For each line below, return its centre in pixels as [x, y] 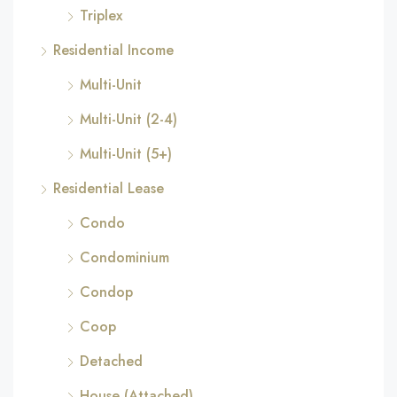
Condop [106, 292]
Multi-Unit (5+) [126, 154]
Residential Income [113, 50]
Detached [111, 361]
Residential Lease [109, 188]
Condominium [125, 257]
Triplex [101, 16]
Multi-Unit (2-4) [128, 119]
